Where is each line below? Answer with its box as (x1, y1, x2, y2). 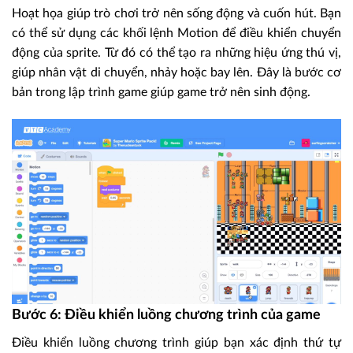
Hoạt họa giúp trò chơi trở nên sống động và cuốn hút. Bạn (12, 7, 341, 20)
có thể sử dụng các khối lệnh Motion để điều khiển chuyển (12, 27, 341, 40)
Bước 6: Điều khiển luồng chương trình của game (12, 308, 321, 323)
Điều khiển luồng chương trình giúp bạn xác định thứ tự (12, 336, 341, 350)
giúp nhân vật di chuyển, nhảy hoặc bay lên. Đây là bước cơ (12, 66, 341, 80)
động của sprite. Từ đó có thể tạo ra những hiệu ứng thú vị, (12, 46, 341, 60)
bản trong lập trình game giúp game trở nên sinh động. (12, 86, 310, 99)
